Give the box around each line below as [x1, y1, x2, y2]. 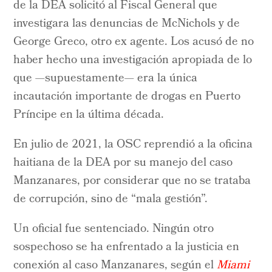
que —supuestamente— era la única [13, 69, 198, 89]
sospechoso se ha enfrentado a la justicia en [13, 237, 240, 257]
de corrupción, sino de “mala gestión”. [13, 189, 208, 209]
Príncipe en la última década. [13, 105, 165, 125]
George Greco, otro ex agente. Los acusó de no [13, 32, 254, 52]
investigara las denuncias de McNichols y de [13, 14, 240, 34]
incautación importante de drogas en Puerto [13, 87, 241, 107]
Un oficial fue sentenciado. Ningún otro [13, 219, 214, 239]
